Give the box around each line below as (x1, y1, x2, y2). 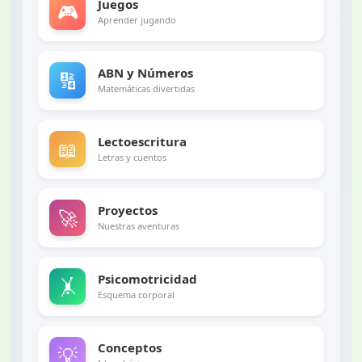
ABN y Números (98, 65, 193, 81)
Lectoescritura (98, 133, 187, 149)
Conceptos (98, 339, 162, 356)
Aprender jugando (98, 14, 176, 26)
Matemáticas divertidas (98, 82, 195, 95)
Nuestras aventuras (98, 220, 179, 232)
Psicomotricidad (98, 271, 197, 287)
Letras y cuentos (98, 151, 166, 163)
